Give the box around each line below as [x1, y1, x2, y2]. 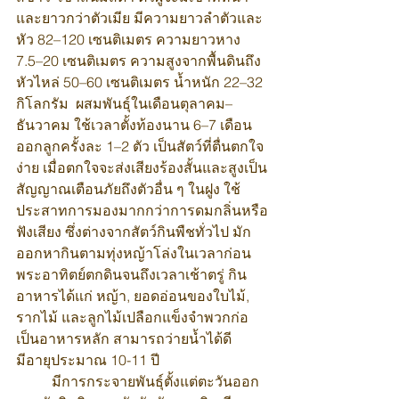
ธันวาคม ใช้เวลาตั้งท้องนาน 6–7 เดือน [16, 116, 256, 134]
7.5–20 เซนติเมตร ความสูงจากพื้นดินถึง [16, 52, 261, 70]
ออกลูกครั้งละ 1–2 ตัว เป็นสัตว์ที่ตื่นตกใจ [16, 137, 264, 156]
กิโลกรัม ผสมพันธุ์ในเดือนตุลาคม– [16, 94, 232, 113]
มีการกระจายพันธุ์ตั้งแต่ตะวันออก [16, 372, 52, 391]
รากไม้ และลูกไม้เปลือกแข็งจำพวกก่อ [16, 308, 248, 327]
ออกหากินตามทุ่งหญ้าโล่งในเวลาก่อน [16, 244, 251, 263]
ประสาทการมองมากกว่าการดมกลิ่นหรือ [16, 201, 268, 220]
